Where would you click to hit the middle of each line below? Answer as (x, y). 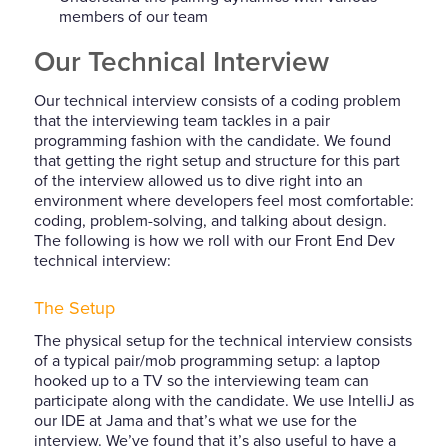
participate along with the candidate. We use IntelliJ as (223, 401)
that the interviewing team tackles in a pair (181, 120)
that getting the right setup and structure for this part (216, 160)
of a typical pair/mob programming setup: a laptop (206, 361)
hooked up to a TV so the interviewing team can (201, 381)
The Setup (74, 307)
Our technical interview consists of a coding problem (217, 100)
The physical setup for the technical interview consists (222, 341)
